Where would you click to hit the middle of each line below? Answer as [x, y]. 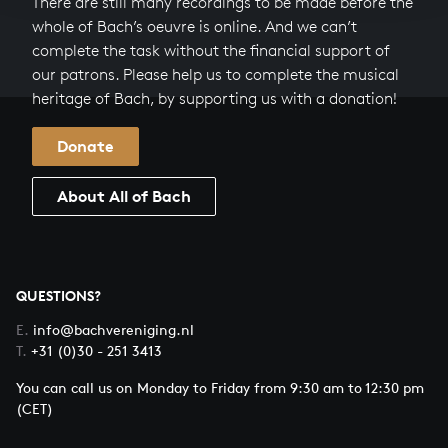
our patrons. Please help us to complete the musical [215, 74]
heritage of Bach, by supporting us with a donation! [214, 98]
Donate [85, 146]
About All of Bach [124, 196]
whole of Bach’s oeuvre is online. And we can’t [194, 26]
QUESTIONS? [58, 295]
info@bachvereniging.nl [113, 329]
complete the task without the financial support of [211, 50]
